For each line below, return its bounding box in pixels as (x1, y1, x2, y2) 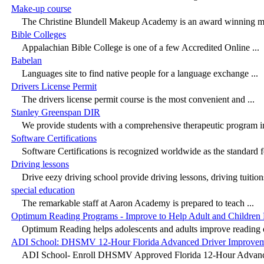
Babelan (11, 55, 42, 65)
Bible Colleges (11, 29, 66, 39)
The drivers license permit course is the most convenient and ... (22, 94, 255, 104)
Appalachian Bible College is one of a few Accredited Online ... (22, 42, 259, 52)
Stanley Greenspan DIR (11, 107, 100, 117)
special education (11, 184, 75, 195)
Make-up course (11, 3, 71, 14)
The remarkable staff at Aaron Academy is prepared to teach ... (22, 197, 254, 208)
